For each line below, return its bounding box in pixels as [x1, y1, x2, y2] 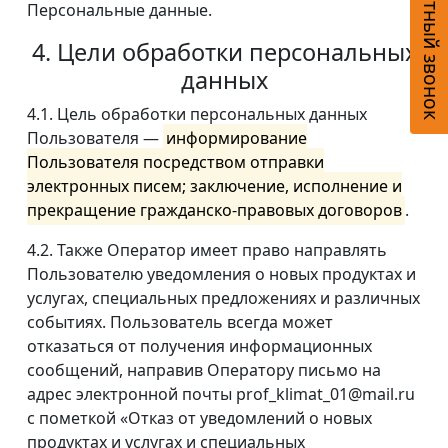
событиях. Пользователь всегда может [27, 311, 333, 334]
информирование [166, 127, 308, 150]
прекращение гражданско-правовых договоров [27, 199, 402, 222]
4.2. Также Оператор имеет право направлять [27, 239, 387, 262]
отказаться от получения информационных [27, 335, 372, 358]
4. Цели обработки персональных [31, 36, 417, 69]
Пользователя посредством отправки [27, 151, 324, 174]
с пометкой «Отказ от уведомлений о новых [27, 407, 372, 430]
